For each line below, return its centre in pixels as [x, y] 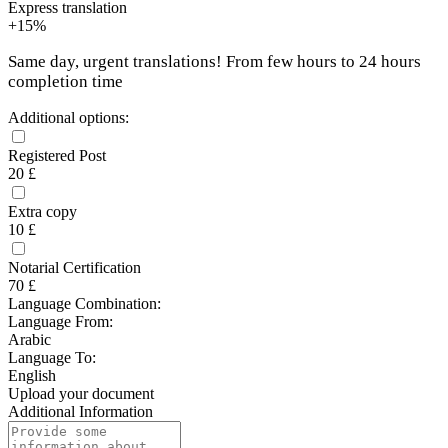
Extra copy [42, 212]
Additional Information [80, 412]
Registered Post [57, 156]
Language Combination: [84, 304]
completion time [65, 82]
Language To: [52, 358]
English [32, 376]
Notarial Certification [74, 268]
